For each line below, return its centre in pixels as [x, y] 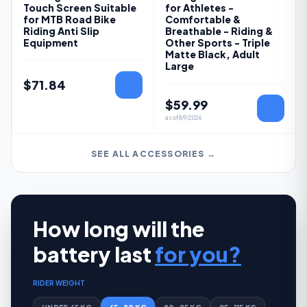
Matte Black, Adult [212, 54]
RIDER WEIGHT [59, 283]
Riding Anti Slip [61, 31]
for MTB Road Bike [70, 19]
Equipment [51, 42]
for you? [198, 254]
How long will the [119, 229]
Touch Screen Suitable [80, 8]
